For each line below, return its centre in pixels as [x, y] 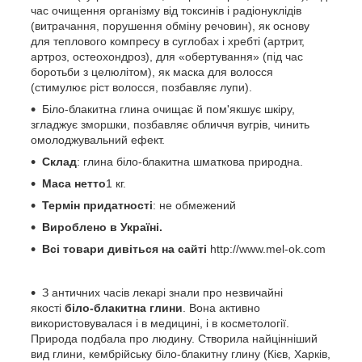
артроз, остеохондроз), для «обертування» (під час [167, 56]
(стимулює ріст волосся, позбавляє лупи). [141, 87]
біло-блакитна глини [124, 307]
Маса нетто [74, 183]
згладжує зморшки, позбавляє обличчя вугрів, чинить [170, 124]
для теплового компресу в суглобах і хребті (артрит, [168, 41]
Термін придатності [97, 205]
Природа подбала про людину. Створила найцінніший [174, 338]
